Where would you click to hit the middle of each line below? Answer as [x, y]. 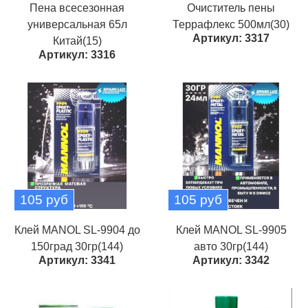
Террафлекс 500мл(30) [231, 24]
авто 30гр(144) [231, 246]
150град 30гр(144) [77, 246]
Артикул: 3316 [77, 55]
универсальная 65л [77, 24]
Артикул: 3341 [77, 260]
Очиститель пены [231, 8]
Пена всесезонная [77, 8]
